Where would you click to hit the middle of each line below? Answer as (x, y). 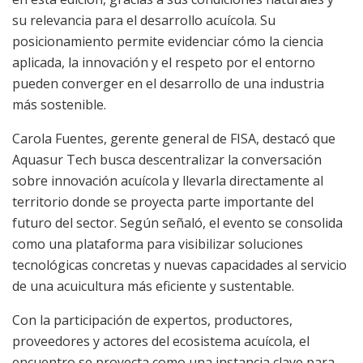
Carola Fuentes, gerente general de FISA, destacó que (174, 138)
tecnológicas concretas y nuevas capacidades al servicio (179, 265)
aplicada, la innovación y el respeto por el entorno (164, 62)
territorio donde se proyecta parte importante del (163, 201)
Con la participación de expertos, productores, (152, 320)
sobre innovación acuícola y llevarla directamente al (168, 180)
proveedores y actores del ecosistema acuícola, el (161, 341)
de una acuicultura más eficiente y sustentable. (153, 286)
